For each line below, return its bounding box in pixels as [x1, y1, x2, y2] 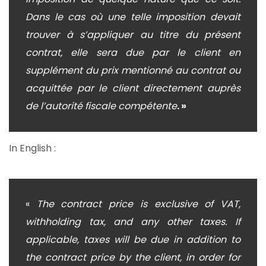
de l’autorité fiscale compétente [26, 99, 177, 113]
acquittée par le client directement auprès [26, 81, 240, 95]
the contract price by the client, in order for [26, 251, 240, 265]
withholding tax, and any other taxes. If [26, 215, 240, 229]
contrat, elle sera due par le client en [26, 45, 240, 59]
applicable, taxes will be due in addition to [26, 233, 240, 247]
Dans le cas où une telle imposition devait [26, 9, 240, 24]
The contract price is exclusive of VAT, [36, 197, 241, 211]
